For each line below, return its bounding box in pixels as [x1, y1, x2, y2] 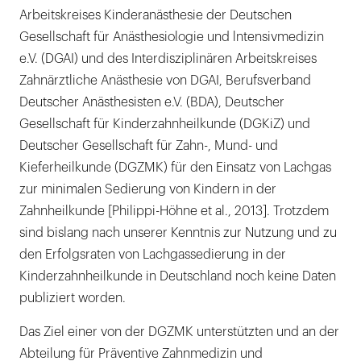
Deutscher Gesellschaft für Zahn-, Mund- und [19, 139, 278, 152]
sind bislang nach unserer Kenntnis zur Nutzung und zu [19, 226, 337, 239]
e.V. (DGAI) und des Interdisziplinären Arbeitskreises [19, 52, 317, 65]
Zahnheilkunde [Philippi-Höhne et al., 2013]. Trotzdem [19, 204, 329, 218]
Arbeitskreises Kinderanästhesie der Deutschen [19, 8, 292, 22]
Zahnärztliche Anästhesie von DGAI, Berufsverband [19, 73, 311, 87]
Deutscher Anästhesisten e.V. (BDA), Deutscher [19, 95, 284, 109]
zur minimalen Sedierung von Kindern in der [19, 182, 276, 196]
